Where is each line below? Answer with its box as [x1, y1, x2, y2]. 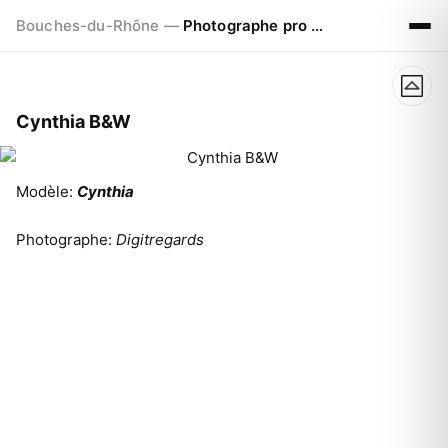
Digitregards [116, 230, 204, 249]
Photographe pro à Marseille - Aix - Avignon [182, 15, 312, 35]
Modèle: [16, 182, 77, 201]
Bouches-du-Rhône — [16, 15, 183, 35]
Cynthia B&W [16, 111, 131, 132]
